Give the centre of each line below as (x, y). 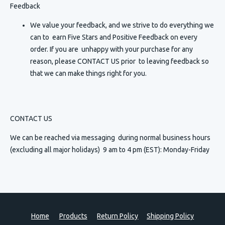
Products (73, 216)
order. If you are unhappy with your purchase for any (111, 49)
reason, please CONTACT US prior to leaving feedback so (120, 61)
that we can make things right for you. (88, 73)
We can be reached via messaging (64, 138)
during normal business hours (164, 138)
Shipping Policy (171, 216)
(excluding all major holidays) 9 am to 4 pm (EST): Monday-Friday (110, 150)
